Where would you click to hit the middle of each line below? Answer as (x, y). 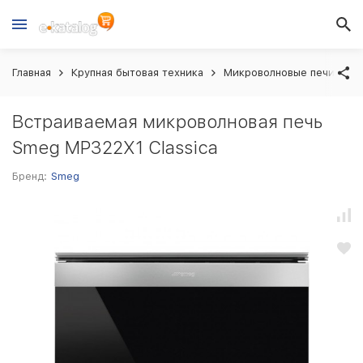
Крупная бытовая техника (137, 73)
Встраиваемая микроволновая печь (167, 122)
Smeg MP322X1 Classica (115, 147)
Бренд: (30, 176)
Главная (32, 73)
